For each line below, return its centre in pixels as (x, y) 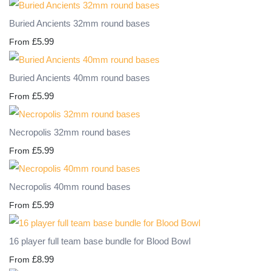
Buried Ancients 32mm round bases (80, 24)
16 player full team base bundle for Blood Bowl (100, 241)
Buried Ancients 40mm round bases (80, 78)
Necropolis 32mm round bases (70, 132)
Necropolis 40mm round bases (70, 187)
